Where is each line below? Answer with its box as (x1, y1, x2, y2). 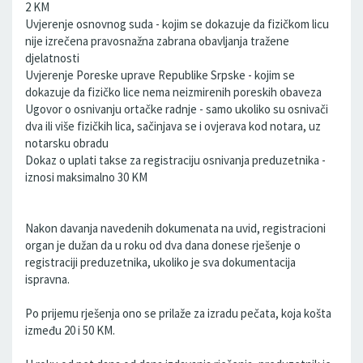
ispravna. (25, 271, 70, 287)
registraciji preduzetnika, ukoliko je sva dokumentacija (25, 254, 296, 270)
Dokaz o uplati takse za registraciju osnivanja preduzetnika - (25, 152, 326, 168)
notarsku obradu (25, 135, 109, 151)
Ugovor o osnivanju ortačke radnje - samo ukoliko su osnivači (25, 101, 328, 117)
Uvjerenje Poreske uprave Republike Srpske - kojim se (25, 67, 295, 83)
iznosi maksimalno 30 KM (25, 169, 147, 185)
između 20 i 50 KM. (25, 322, 115, 338)
